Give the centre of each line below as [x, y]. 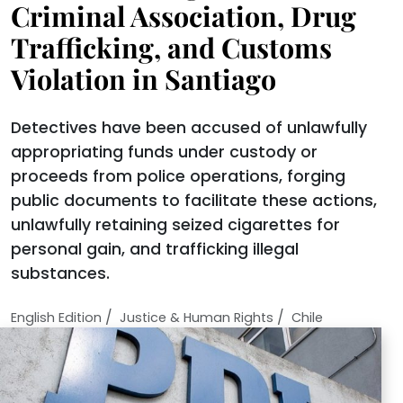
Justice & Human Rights [197, 318]
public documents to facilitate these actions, [194, 201]
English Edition [56, 318]
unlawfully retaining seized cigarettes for [175, 225]
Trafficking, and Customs [171, 47]
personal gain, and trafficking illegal [155, 249]
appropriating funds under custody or [164, 152]
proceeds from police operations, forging [178, 176]
